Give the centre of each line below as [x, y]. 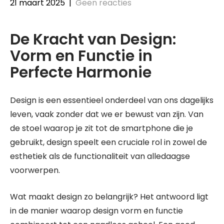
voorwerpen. [35, 170]
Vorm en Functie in [81, 56]
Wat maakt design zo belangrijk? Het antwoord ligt [109, 196]
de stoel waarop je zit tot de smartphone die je [101, 128]
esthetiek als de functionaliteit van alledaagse [100, 156]
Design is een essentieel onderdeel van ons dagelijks [112, 100]
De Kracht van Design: [93, 39]
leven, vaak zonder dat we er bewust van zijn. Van [107, 114]
